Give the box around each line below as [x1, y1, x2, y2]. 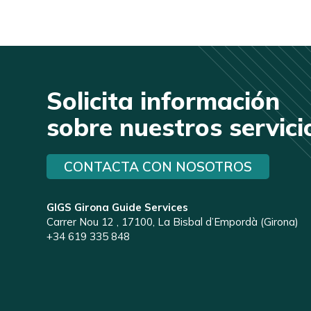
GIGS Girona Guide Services [47, 201, 189, 214]
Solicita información [47, 85, 280, 116]
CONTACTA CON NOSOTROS [64, 158, 253, 175]
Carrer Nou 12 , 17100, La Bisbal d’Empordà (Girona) [47, 215, 299, 228]
